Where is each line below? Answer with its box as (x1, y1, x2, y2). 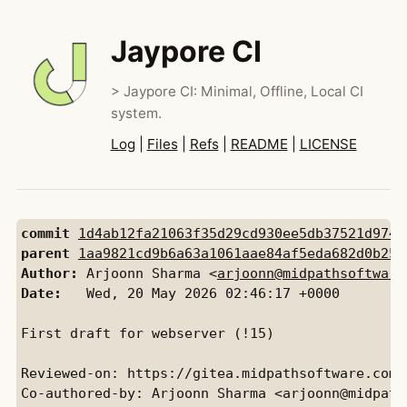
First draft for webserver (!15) (20, 325, 274, 341)
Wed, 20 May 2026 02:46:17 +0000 (61, 285, 340, 301)
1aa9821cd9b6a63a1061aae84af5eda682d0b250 (77, 245, 405, 261)
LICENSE (299, 135, 357, 153)
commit (20, 225, 70, 241)
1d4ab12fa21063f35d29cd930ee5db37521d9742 (77, 225, 405, 241)
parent (20, 245, 70, 261)
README (230, 135, 288, 153)
